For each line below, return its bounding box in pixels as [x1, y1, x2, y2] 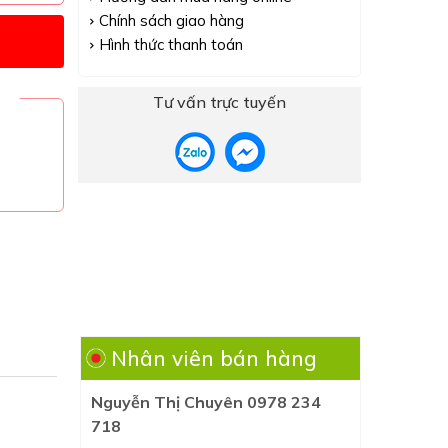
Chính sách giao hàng [99, 11, 245, 30]
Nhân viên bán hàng [111, 344, 318, 371]
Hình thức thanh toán [99, 35, 244, 54]
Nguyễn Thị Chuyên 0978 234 [91, 391, 322, 412]
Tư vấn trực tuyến [153, 92, 287, 112]
